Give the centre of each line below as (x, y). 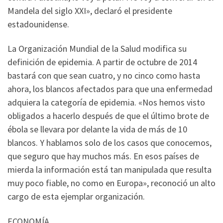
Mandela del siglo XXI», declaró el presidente (90, 10)
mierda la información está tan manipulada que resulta (110, 170)
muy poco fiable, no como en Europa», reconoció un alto (111, 183)
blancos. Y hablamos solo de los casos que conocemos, (110, 143)
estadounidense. (38, 24)
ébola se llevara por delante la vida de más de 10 (97, 129)
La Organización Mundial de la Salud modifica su (97, 49)
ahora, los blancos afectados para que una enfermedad (110, 89)
